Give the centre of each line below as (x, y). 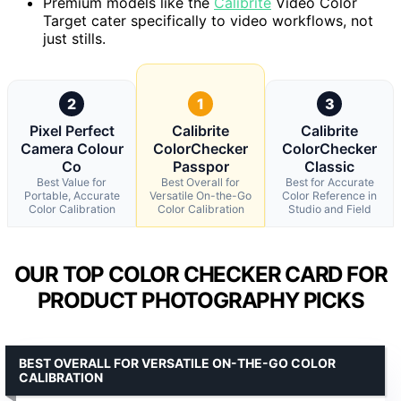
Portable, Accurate (72, 195)
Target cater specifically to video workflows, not (208, 20)
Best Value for (72, 182)
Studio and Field (329, 209)
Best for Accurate (329, 182)
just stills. (74, 38)
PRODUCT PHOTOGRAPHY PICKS (200, 300)
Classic (329, 166)
